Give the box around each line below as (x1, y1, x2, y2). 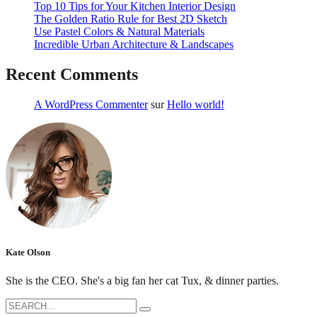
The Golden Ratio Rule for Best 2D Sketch (34, 13, 227, 25)
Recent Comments (6, 65, 138, 84)
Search (5, 297, 35, 310)
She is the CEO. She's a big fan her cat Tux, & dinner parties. (6, 274, 279, 287)
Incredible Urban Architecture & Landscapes (34, 38, 234, 51)
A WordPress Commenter (34, 98, 148, 111)
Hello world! (167, 98, 224, 111)
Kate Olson (6, 247, 50, 258)
